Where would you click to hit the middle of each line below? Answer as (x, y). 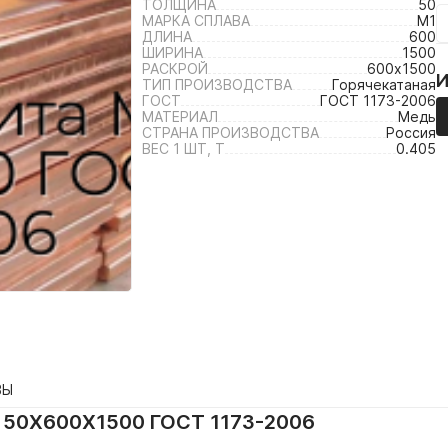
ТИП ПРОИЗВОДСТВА (217, 84)
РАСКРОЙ (175, 68)
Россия (411, 132)
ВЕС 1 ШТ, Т (183, 148)
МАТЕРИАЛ (180, 116)
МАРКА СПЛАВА (196, 20)
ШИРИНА (172, 52)
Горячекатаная (384, 84)
